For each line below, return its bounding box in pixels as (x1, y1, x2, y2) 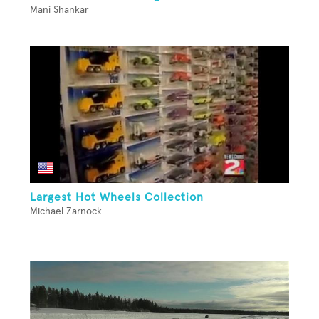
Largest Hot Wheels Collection (30, 191, 204, 203)
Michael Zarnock (30, 206, 102, 216)
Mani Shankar (30, 5, 88, 16)
